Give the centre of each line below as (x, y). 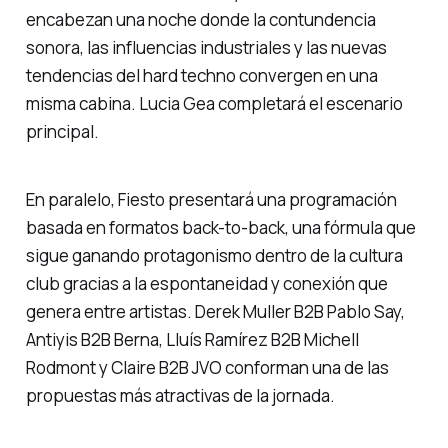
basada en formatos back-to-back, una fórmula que (220, 228)
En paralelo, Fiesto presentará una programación (211, 200)
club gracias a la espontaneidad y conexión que (206, 284)
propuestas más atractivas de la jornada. (180, 396)
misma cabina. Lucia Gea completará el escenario (214, 103)
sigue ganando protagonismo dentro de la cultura (214, 256)
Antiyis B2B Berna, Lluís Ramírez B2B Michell (192, 340)
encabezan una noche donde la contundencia (200, 19)
